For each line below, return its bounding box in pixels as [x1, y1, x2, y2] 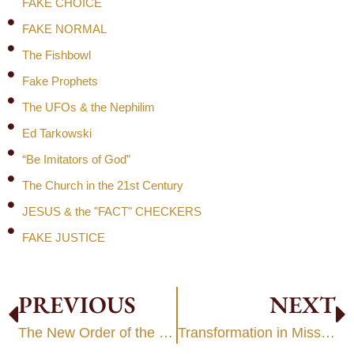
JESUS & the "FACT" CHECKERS [22, 204, 201, 218]
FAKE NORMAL [22, 21, 107, 36]
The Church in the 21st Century [22, 178, 183, 192]
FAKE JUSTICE [22, 230, 105, 244]
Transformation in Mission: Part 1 [321, 325, 335, 341]
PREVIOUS [18, 289, 136, 321]
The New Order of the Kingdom [159, 325, 173, 341]
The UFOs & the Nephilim [22, 100, 155, 114]
